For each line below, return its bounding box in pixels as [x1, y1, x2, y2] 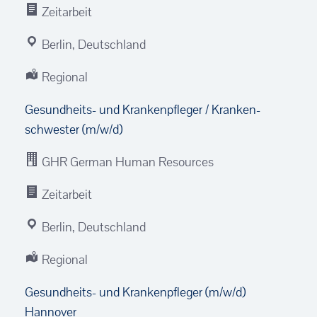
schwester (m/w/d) [25, 120, 122, 137]
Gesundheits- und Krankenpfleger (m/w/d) [25, 283, 246, 300]
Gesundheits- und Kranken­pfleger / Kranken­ [25, 100, 260, 117]
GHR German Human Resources [39, 153, 214, 170]
